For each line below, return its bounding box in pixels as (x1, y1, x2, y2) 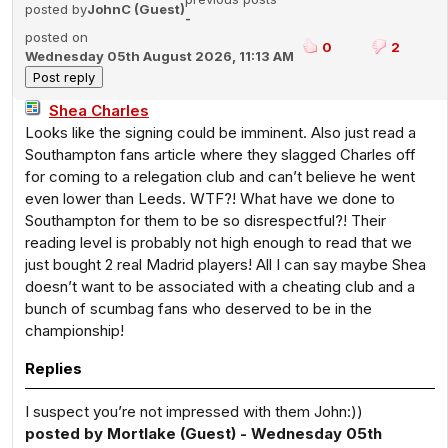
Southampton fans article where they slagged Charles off (25, 145, 416, 164)
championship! (25, 321, 124, 340)
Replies (25, 359, 82, 378)
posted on (25, 29, 88, 45)
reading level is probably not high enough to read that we (25, 233, 412, 252)
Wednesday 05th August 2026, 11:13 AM (25, 48, 294, 64)
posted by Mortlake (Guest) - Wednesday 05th (25, 424, 382, 443)
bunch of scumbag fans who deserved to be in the (25, 299, 372, 318)
